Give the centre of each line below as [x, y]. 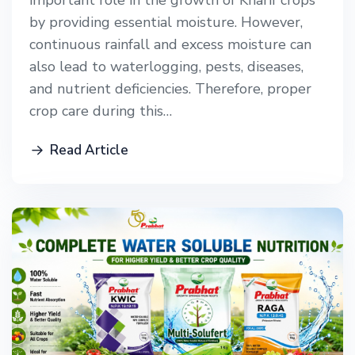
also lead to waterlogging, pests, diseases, [166, 67]
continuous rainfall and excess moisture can [170, 45]
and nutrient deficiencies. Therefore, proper [170, 89]
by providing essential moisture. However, [166, 23]
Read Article [89, 151]
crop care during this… [101, 111]
